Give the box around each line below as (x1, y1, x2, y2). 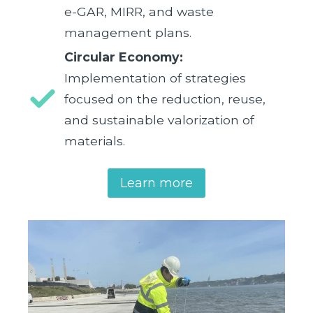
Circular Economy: (64, 50, 183, 65)
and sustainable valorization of (64, 112, 254, 128)
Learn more (120, 175, 193, 191)
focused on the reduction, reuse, (64, 92, 265, 107)
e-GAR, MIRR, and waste (64, 4, 214, 20)
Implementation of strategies (64, 71, 246, 86)
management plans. (64, 25, 191, 41)
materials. (64, 133, 125, 149)
